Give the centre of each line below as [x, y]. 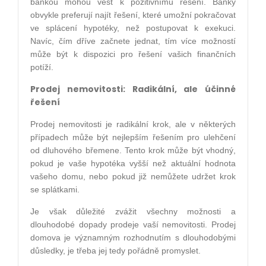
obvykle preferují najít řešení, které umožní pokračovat [133, 15]
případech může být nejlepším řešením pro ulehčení [133, 137]
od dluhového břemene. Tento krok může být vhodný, [133, 150]
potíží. [42, 67]
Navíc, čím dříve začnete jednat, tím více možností [133, 41]
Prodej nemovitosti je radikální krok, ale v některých [133, 124]
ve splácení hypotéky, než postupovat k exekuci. [133, 28]
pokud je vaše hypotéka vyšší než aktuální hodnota [133, 163]
